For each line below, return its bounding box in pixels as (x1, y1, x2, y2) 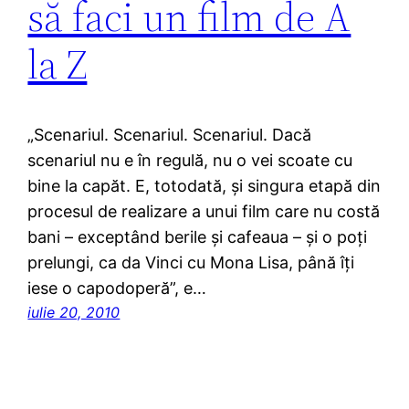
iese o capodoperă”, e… (27, 278, 207, 298)
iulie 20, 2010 (27, 302, 121, 321)
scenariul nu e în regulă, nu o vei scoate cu (27, 150, 353, 170)
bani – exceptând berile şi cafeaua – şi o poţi (27, 226, 368, 246)
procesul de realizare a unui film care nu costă (27, 201, 381, 221)
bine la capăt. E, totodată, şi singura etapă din (27, 175, 382, 195)
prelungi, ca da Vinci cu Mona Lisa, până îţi (27, 252, 355, 272)
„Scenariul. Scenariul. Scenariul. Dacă (27, 124, 312, 144)
